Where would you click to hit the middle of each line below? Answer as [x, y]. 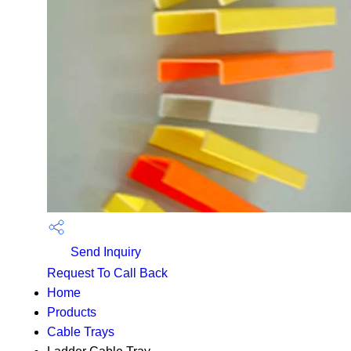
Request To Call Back [107, 273]
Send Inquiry [104, 252]
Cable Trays [81, 331]
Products [72, 312]
